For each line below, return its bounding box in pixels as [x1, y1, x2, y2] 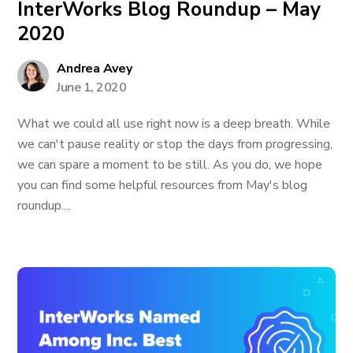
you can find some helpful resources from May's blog [17, 176, 308, 194]
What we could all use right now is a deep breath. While [17, 115, 331, 132]
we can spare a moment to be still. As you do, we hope [17, 156, 323, 173]
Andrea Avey [57, 60, 132, 77]
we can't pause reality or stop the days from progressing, [17, 136, 333, 153]
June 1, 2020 [57, 79, 127, 96]
